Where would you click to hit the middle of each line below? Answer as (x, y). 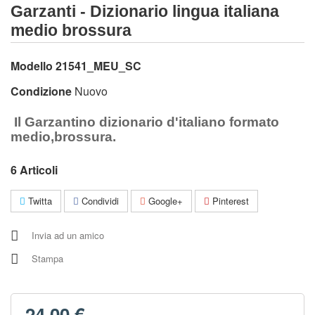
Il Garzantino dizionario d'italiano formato (145, 122)
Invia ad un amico (68, 235)
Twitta (39, 201)
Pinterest (229, 201)
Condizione (41, 91)
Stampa (47, 258)
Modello (32, 66)
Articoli (39, 170)
